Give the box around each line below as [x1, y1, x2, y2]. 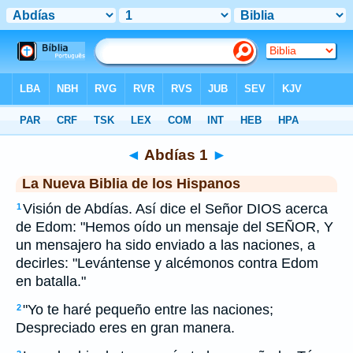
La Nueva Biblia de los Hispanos [22, 176, 240, 191]
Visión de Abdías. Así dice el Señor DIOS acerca [23, 201, 328, 217]
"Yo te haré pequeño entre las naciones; [23, 302, 273, 318]
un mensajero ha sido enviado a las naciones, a [16, 237, 315, 253]
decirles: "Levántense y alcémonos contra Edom [16, 255, 318, 271]
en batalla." [16, 273, 86, 289]
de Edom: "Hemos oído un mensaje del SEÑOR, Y [16, 219, 333, 235]
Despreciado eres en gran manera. [16, 320, 235, 336]
